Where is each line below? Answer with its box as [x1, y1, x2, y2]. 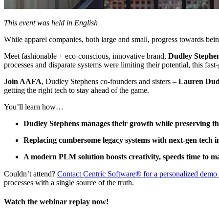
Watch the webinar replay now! [4, 197, 109, 206]
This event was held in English [4, 18, 98, 27]
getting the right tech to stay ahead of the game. [4, 86, 149, 94]
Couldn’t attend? [4, 169, 57, 178]
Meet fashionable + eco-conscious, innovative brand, [4, 51, 168, 60]
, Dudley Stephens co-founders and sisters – [42, 77, 178, 86]
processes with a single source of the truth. [4, 178, 134, 187]
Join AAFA [4, 77, 42, 86]
